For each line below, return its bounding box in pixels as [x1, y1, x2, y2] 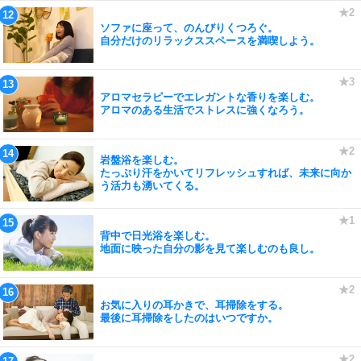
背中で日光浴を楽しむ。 [100, 230, 215, 242]
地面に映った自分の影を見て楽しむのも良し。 [100, 243, 320, 255]
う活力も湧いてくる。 [100, 180, 205, 192]
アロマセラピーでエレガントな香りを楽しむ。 [100, 91, 320, 103]
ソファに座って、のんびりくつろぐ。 [100, 22, 278, 34]
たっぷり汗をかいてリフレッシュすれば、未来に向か [100, 167, 351, 179]
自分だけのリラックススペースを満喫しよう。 [100, 35, 320, 47]
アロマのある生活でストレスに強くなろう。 [100, 104, 309, 116]
